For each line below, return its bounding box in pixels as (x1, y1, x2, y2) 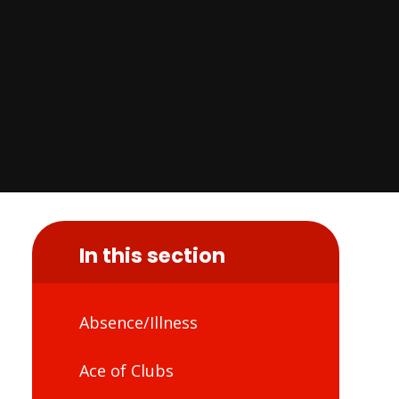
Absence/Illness (78, 312, 198, 334)
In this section (78, 240, 225, 270)
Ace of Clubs (78, 359, 174, 381)
